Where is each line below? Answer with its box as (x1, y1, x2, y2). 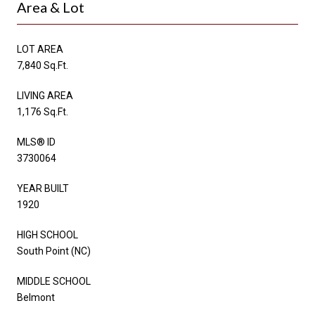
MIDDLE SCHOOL (17, 275, 91, 287)
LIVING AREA (17, 89, 73, 101)
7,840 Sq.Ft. (17, 59, 68, 71)
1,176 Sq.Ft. (17, 105, 68, 117)
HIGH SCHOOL (17, 229, 78, 240)
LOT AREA (17, 43, 63, 55)
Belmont (17, 291, 55, 303)
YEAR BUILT (17, 182, 69, 194)
